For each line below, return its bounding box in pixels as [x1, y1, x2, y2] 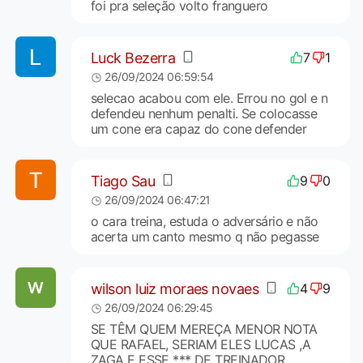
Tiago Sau [90, 172, 155, 190]
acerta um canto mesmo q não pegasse [90, 228, 319, 246]
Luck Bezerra [90, 49, 176, 66]
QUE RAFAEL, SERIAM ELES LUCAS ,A [90, 336, 311, 353]
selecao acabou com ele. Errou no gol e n [90, 90, 328, 107]
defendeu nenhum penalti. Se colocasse [90, 105, 318, 122]
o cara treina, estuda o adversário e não [90, 213, 318, 230]
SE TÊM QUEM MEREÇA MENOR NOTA [90, 321, 318, 338]
